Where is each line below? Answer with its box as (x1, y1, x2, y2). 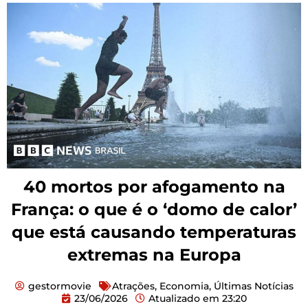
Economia (159, 279, 209, 292)
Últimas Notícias (213, 279, 294, 292)
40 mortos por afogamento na (23, 176, 285, 197)
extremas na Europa (67, 244, 241, 265)
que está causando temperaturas (12, 221, 296, 242)
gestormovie (27, 279, 91, 292)
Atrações (111, 279, 155, 292)
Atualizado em (148, 291, 219, 305)
